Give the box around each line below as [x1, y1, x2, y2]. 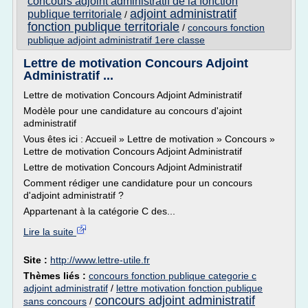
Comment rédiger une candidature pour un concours [23, 177, 252, 188]
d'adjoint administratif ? [23, 190, 124, 201]
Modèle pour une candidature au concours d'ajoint [23, 105, 242, 116]
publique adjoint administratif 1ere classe [27, 34, 205, 45]
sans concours [23, 296, 87, 307]
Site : [23, 254, 50, 265]
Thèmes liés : [23, 270, 89, 281]
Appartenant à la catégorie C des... [23, 206, 175, 217]
